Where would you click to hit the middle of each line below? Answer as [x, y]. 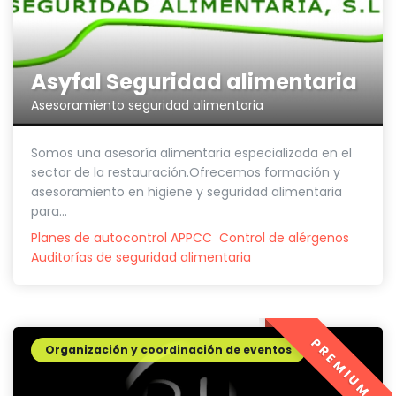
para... [49, 211]
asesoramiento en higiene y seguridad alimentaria [187, 191]
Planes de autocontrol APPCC [122, 237]
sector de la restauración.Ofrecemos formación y [186, 172]
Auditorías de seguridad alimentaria [141, 257]
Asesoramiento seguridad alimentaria [147, 105]
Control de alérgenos [284, 237]
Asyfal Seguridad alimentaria [194, 81]
